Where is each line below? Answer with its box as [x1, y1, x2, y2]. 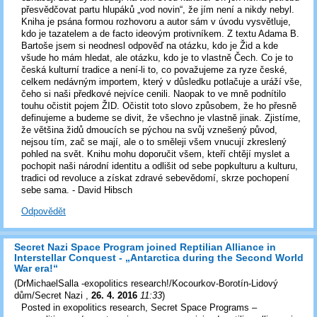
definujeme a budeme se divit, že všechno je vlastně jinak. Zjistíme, [21, 113, 301, 124]
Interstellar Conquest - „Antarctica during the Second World [14, 252, 304, 264]
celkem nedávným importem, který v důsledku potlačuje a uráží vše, [21, 76, 302, 88]
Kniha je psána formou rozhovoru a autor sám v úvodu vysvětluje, [21, 16, 291, 28]
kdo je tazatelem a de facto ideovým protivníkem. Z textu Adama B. [21, 28, 299, 40]
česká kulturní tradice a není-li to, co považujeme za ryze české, [21, 64, 287, 76]
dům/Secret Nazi [14, 290, 86, 301]
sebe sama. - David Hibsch [21, 185, 132, 196]
